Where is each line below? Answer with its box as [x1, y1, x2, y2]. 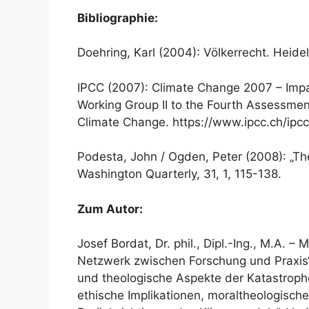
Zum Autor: [77, 201, 143, 216]
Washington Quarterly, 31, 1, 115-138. [77, 167, 281, 181]
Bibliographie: [77, 10, 158, 25]
